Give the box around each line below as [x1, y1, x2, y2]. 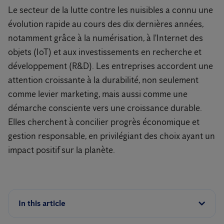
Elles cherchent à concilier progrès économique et [8, 116, 199, 127]
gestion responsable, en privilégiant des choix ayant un [8, 130, 215, 141]
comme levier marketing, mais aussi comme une [8, 88, 187, 99]
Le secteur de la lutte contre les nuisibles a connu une [8, 4, 213, 15]
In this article [18, 198, 65, 208]
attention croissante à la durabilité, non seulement [8, 74, 198, 85]
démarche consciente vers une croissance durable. [8, 102, 202, 113]
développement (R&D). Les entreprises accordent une [8, 60, 213, 71]
